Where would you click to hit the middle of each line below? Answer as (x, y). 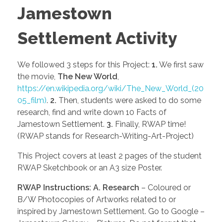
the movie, (37, 76)
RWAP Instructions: (54, 187)
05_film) (32, 100)
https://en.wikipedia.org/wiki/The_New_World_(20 (111, 88)
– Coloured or (165, 187)
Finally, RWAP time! (150, 124)
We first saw (181, 64)
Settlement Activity (97, 38)
